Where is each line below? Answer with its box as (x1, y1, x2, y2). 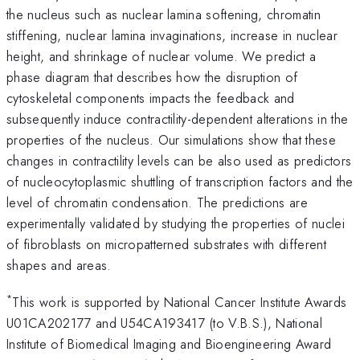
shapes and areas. (6, 255, 112, 275)
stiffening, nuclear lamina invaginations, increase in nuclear (6, 25, 337, 45)
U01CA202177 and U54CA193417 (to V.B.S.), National (6, 313, 323, 333)
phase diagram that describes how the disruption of (6, 67, 298, 87)
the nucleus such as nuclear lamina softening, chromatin (6, 4, 321, 24)
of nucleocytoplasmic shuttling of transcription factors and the (6, 171, 354, 191)
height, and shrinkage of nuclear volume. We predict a (6, 46, 317, 66)
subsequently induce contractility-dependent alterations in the (6, 108, 349, 129)
